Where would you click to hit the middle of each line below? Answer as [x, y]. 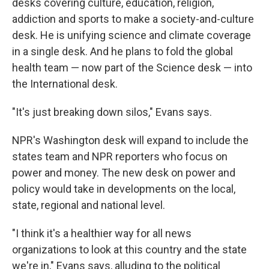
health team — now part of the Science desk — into [132, 68]
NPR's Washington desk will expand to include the [130, 140]
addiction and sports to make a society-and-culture [133, 19]
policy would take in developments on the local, [124, 189]
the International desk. [65, 84]
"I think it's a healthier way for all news [102, 233]
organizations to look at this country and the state [129, 249]
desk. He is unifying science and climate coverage [131, 35]
